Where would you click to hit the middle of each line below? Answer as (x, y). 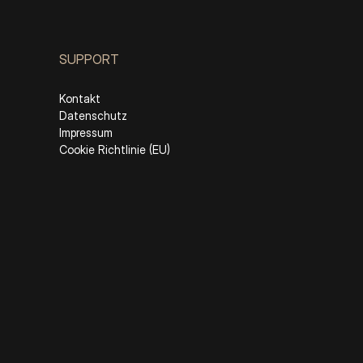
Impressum (86, 132)
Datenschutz (93, 115)
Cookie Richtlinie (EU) (115, 149)
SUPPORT (89, 59)
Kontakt (80, 98)
